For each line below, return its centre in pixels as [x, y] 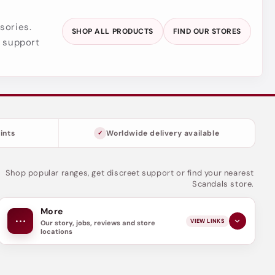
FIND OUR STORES [207, 32]
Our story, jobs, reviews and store [98, 223]
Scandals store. [223, 184]
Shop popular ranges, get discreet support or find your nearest [130, 173]
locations [57, 232]
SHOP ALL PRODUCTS [112, 32]
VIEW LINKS [207, 221]
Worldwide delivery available [163, 133]
